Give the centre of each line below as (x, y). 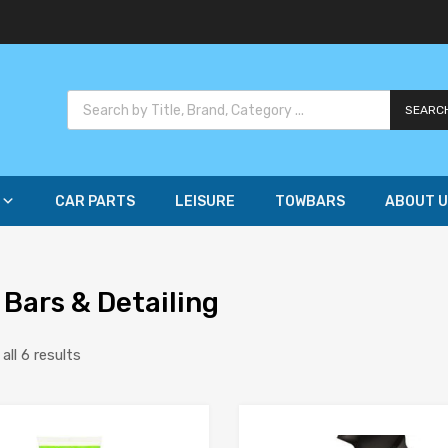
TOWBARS (310, 202)
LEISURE (205, 202)
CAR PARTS (95, 202)
